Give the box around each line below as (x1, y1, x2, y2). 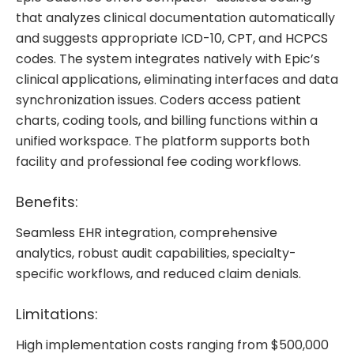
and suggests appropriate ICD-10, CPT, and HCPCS (16, 29, 328, 48)
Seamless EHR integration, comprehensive (16, 223, 277, 242)
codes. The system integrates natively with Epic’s (16, 50, 320, 69)
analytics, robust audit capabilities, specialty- (16, 243, 296, 262)
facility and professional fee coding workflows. (16, 153, 301, 171)
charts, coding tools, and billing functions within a (16, 111, 318, 130)
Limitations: (16, 304, 102, 325)
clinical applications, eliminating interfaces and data (16, 70, 338, 89)
